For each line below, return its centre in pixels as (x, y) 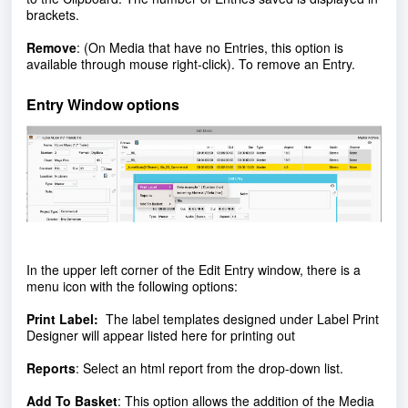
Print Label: (62, 318)
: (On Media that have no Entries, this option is (210, 47)
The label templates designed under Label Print (242, 318)
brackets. (53, 14)
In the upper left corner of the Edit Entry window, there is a (194, 269)
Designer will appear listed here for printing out (161, 335)
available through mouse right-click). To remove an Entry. (191, 63)
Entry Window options (103, 104)
